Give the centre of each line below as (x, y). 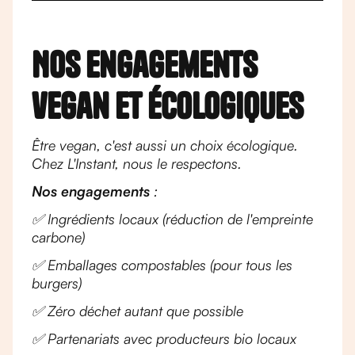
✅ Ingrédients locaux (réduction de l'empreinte (172, 219)
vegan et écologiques (168, 106)
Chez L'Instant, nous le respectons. (137, 163)
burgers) (57, 283)
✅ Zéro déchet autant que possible (137, 311)
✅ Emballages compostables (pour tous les (162, 265)
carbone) (58, 237)
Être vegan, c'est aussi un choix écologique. (165, 145)
